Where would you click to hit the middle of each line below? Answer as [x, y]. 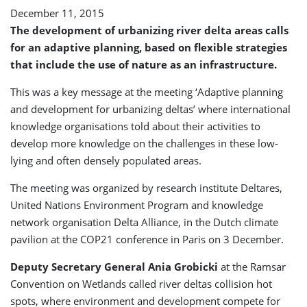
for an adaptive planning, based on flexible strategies [149, 47]
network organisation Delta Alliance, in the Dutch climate [144, 222]
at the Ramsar [252, 267]
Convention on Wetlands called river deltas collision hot [141, 284]
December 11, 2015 [57, 13]
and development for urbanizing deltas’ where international [150, 109]
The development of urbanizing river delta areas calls [149, 30]
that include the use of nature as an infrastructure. [144, 64]
